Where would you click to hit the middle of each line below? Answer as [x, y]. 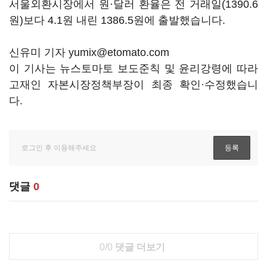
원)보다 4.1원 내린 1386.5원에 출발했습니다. [119, 20]
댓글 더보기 [139, 247]
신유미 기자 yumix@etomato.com [89, 52]
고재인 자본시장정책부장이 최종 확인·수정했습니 [133, 85]
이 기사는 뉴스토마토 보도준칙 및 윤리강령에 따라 [133, 69]
